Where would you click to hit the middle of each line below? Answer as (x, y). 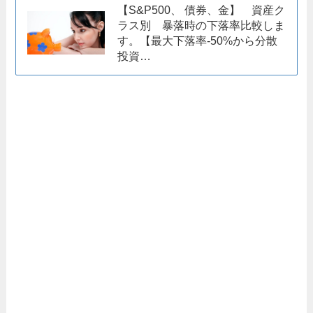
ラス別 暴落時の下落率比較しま (202, 26)
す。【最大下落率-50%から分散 (198, 41)
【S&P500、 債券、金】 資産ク (202, 10)
